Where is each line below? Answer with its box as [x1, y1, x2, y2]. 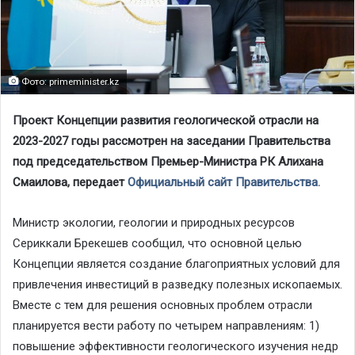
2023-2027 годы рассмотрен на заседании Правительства [13, 133, 330, 148]
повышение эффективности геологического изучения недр [13, 338, 338, 353]
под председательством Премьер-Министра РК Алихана [13, 154, 323, 169]
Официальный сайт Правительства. [128, 174, 320, 189]
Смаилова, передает [13, 174, 128, 189]
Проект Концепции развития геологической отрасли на [13, 113, 319, 128]
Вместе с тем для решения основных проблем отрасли [13, 297, 312, 312]
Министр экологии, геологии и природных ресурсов [13, 215, 295, 230]
